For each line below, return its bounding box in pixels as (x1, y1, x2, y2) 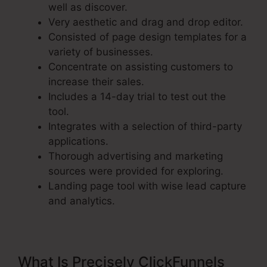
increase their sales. (48, 76, 144, 88)
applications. (48, 135, 108, 148)
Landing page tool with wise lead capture (48, 180, 246, 193)
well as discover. (48, 1, 128, 14)
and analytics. (48, 195, 115, 207)
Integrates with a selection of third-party (48, 120, 242, 133)
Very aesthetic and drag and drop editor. (48, 16, 243, 29)
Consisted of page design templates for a (48, 31, 247, 44)
